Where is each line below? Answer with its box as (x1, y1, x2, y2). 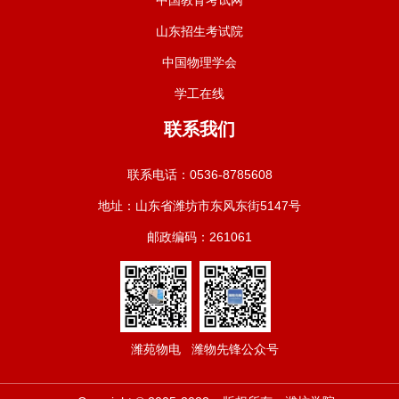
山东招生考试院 (156, 23, 243, 38)
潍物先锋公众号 (191, 341, 279, 356)
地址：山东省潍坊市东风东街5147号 (98, 198, 301, 213)
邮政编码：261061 (147, 229, 252, 244)
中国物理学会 (162, 54, 237, 69)
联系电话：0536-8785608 (126, 167, 273, 182)
